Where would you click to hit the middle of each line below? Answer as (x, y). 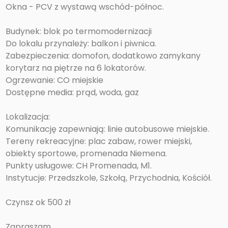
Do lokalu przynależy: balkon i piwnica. (81, 43)
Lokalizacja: (28, 117)
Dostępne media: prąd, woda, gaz (73, 92)
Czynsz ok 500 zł (38, 202)
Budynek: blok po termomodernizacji (79, 31)
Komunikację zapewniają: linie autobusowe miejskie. (108, 129)
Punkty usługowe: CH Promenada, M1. (79, 165)
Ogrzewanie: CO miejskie (55, 80)
